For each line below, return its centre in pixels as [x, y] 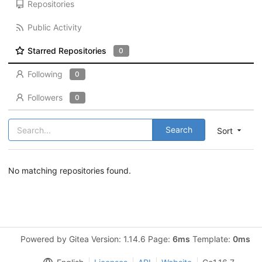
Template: [211, 239]
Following [45, 74]
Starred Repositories [67, 51]
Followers [45, 97]
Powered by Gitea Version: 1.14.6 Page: [96, 239]
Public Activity [54, 27]
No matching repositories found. [70, 170]
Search [179, 130]
